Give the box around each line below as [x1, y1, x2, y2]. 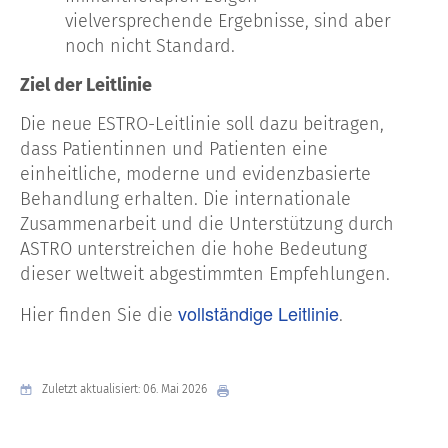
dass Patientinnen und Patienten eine [20, 137, 328, 160]
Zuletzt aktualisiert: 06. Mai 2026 [42, 382, 207, 397]
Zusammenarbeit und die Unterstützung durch [20, 212, 394, 235]
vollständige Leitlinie [178, 299, 339, 326]
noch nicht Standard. [65, 34, 235, 57]
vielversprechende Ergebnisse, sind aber [65, 9, 391, 32]
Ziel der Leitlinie [20, 73, 152, 96]
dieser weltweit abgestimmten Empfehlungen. [20, 262, 390, 285]
